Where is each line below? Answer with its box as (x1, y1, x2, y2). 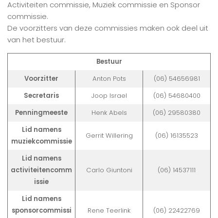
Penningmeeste (15, 108, 68, 117)
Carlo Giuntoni (86, 165, 132, 175)
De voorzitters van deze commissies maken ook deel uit (7, 23, 208, 33)
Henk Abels (91, 108, 127, 117)
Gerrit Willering (85, 131, 133, 140)
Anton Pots (92, 74, 126, 83)
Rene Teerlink (88, 206, 130, 215)
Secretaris (24, 91, 59, 100)
